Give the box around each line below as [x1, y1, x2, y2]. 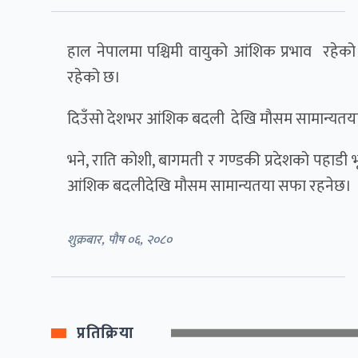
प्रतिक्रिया [77, 319, 133, 347]
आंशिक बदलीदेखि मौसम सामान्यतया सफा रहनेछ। [67, 172, 355, 200]
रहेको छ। [67, 63, 121, 91]
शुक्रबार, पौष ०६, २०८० [67, 229, 172, 251]
